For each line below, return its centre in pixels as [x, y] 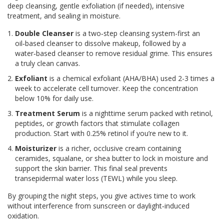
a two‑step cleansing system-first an [141, 33]
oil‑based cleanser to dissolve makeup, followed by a [100, 43]
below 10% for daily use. [54, 98]
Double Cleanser [44, 33]
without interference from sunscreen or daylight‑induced [98, 206]
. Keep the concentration [158, 88]
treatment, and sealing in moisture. [64, 16]
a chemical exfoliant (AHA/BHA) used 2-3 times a [135, 78]
